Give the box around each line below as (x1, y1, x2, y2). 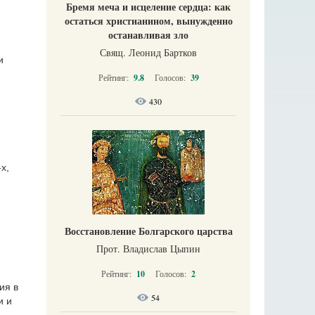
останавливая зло (108, 27, 188, 42)
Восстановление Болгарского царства (64, 224, 233, 238)
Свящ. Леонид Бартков (100, 46, 197, 59)
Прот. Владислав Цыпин (96, 242, 200, 255)
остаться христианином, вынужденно (64, 13, 233, 28)
